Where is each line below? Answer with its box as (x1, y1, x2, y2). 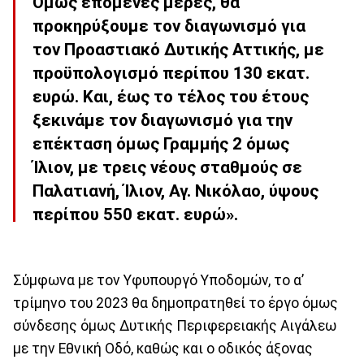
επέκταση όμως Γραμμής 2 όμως (32, 134, 289, 154)
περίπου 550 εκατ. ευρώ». (32, 205, 238, 225)
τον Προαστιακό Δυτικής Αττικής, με (32, 40, 324, 60)
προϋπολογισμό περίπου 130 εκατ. (32, 63, 310, 84)
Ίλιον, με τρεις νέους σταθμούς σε (32, 158, 302, 178)
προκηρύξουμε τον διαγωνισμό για (32, 16, 305, 37)
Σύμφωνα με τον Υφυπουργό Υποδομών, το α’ (13, 271, 304, 288)
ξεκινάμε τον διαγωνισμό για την (32, 110, 292, 131)
